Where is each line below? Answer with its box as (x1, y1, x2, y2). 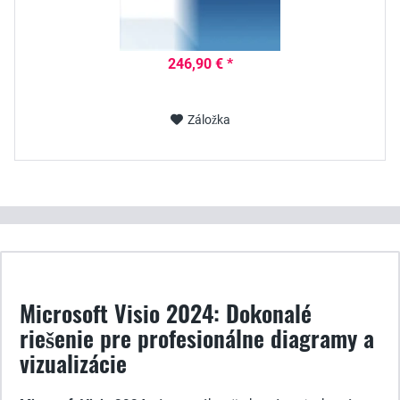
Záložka (187, 112, 230, 127)
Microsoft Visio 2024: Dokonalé (20, 296, 312, 330)
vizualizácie (20, 346, 127, 380)
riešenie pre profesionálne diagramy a (20, 321, 374, 355)
